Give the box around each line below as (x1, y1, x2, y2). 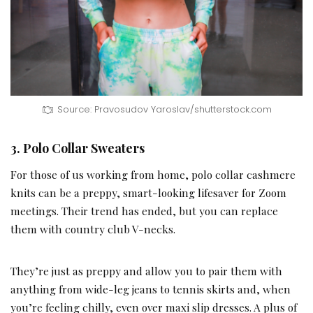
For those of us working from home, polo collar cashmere (10, 167, 296, 182)
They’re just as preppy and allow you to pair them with (10, 263, 282, 279)
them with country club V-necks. (10, 221, 175, 237)
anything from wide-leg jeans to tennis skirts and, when (10, 282, 291, 297)
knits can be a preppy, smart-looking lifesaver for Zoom (10, 185, 286, 201)
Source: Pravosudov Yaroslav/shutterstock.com (57, 103, 272, 117)
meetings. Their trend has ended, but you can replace (10, 203, 278, 219)
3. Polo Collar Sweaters (10, 140, 145, 156)
